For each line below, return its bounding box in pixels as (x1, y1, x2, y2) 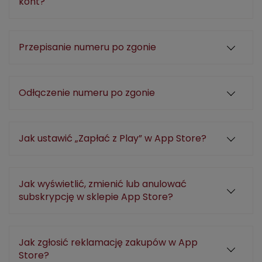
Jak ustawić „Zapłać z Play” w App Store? (19, 132, 206, 145)
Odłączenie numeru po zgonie (19, 86, 155, 99)
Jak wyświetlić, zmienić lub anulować (19, 177, 187, 191)
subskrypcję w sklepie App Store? (19, 190, 173, 204)
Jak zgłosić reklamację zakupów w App (19, 236, 198, 249)
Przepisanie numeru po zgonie (19, 40, 156, 54)
